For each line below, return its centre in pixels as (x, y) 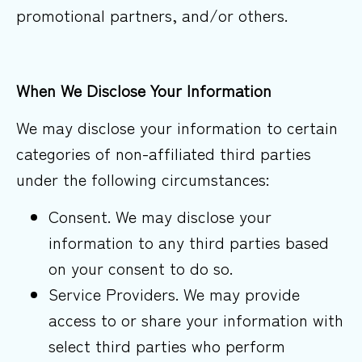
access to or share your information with (196, 320)
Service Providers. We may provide (174, 294)
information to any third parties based (189, 242)
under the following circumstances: (143, 179)
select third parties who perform (167, 346)
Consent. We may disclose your (160, 217)
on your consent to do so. (141, 268)
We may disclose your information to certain (177, 127)
